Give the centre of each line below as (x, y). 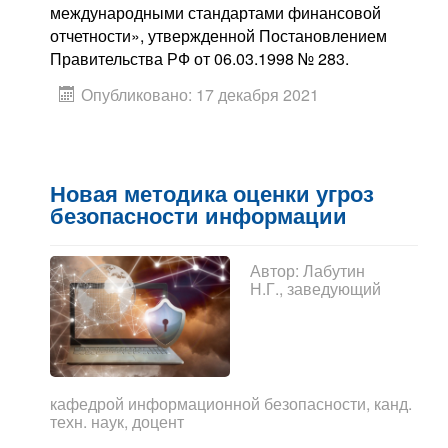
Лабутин (334, 271)
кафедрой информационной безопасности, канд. (231, 403)
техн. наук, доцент (117, 421)
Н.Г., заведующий (315, 289)
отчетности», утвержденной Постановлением (218, 36)
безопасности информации (198, 217)
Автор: (276, 271)
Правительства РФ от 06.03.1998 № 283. (199, 59)
